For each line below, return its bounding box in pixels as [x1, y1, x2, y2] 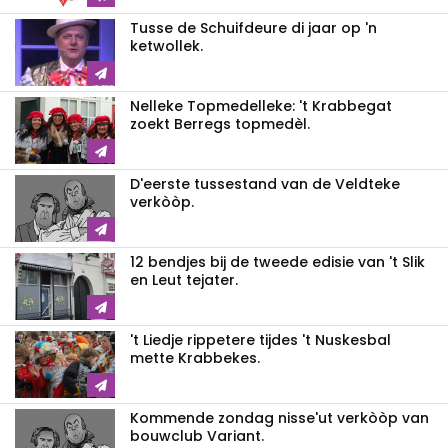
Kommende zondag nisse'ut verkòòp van [130, 407, 429, 428]
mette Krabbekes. [130, 347, 260, 368]
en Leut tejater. [130, 269, 238, 290]
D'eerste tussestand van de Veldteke [130, 173, 400, 194]
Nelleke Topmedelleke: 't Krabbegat [130, 95, 392, 116]
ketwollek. [130, 35, 203, 56]
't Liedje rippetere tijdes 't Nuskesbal [130, 329, 391, 350]
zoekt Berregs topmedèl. [130, 113, 310, 134]
